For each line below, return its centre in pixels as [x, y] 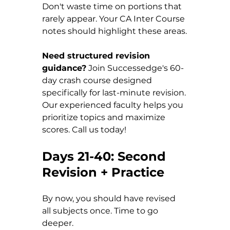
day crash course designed [98, 80]
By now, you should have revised [110, 198]
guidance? [64, 68]
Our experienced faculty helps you [114, 105]
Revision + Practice [103, 172]
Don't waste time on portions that [113, 6]
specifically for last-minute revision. [115, 92]
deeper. [58, 223]
